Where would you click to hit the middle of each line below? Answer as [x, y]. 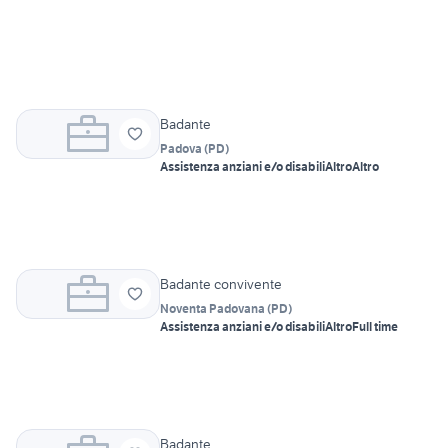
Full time [375, 327]
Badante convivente [221, 284]
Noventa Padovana [212, 309]
